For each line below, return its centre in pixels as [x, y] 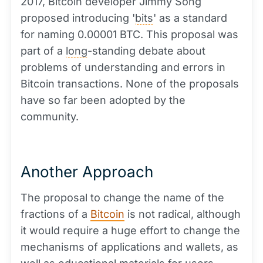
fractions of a [55, 214]
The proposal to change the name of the [122, 198]
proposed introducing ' [78, 18]
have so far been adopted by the [103, 100]
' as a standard [190, 18]
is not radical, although [183, 214]
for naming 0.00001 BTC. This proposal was [129, 35]
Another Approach [87, 172]
